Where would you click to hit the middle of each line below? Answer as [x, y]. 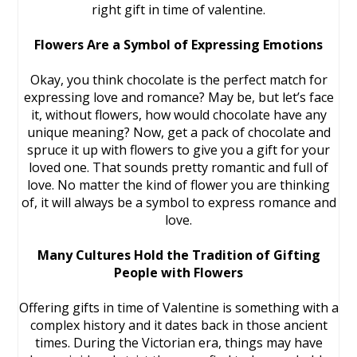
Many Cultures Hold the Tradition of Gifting [178, 255]
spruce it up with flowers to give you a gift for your [178, 150]
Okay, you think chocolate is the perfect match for [178, 80]
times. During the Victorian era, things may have [178, 343]
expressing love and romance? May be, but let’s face [178, 97]
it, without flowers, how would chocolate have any [178, 115]
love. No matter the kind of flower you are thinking [178, 185]
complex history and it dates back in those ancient [178, 325]
